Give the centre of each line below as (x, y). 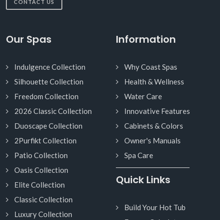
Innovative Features (157, 111)
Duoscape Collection (48, 125)
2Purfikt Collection (45, 140)
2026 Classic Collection (53, 111)
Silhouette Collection (49, 81)
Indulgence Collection (50, 67)
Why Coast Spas (151, 67)
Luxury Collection (43, 214)
